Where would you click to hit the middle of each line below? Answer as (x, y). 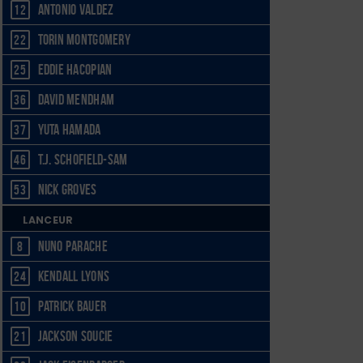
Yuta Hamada (69, 130)
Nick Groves (67, 190)
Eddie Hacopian (75, 70)
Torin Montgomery (84, 40)
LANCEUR (48, 220)
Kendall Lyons (74, 276)
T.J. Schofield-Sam (83, 160)
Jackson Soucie (75, 336)
